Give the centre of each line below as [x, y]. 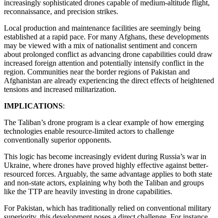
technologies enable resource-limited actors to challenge [89, 131]
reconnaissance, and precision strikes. [61, 11]
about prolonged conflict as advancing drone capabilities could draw [108, 54]
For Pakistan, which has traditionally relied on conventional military [108, 208]
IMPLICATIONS [33, 106]
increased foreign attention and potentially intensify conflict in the [104, 63]
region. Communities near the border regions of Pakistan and [97, 72]
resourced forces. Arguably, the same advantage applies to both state [108, 174]
